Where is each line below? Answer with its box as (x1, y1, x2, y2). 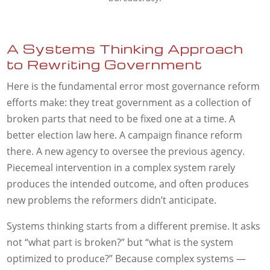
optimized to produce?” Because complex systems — (7, 252, 246, 266)
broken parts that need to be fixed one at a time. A (7, 112, 236, 126)
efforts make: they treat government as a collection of (7, 96, 251, 110)
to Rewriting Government (7, 56, 203, 73)
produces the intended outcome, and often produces (7, 177, 250, 191)
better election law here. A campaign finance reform (7, 128, 243, 142)
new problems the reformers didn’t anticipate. (7, 193, 217, 207)
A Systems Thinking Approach (7, 40, 244, 57)
